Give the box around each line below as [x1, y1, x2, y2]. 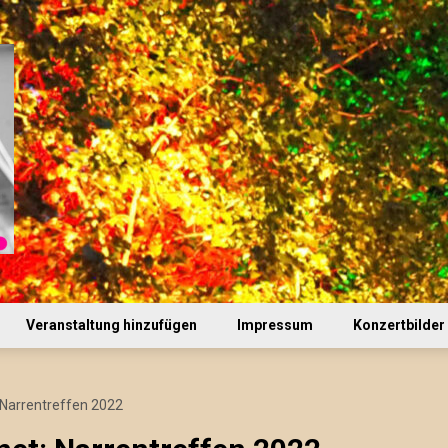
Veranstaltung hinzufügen [26, 316, 197, 333]
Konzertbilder [353, 316, 445, 333]
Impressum [237, 316, 313, 333]
